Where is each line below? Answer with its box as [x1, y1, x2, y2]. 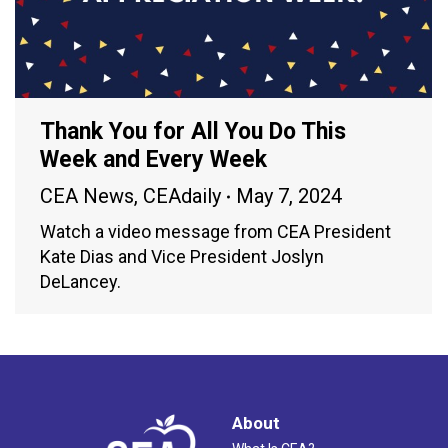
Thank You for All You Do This [40, 118, 346, 146]
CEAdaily [143, 184, 221, 209]
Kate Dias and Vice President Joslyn [40, 246, 324, 268]
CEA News [40, 184, 134, 209]
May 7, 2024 [236, 184, 342, 209]
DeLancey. [40, 271, 121, 293]
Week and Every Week [40, 146, 267, 174]
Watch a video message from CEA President [40, 221, 391, 243]
